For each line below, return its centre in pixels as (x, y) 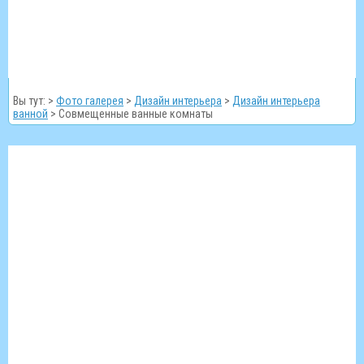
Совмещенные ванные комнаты (136, 114)
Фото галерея (90, 101)
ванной (30, 114)
